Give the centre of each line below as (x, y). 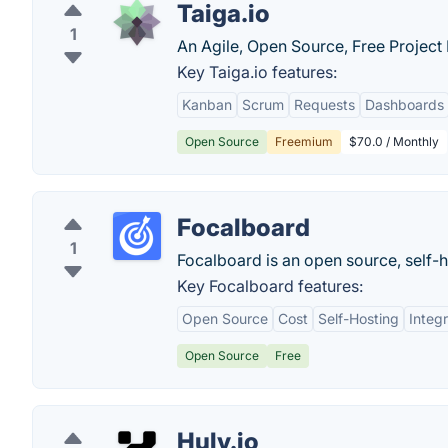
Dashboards (404, 104)
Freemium (304, 141)
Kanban (207, 104)
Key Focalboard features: (270, 286)
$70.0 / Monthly (394, 141)
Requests (324, 104)
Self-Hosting (358, 318)
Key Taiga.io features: (257, 72)
